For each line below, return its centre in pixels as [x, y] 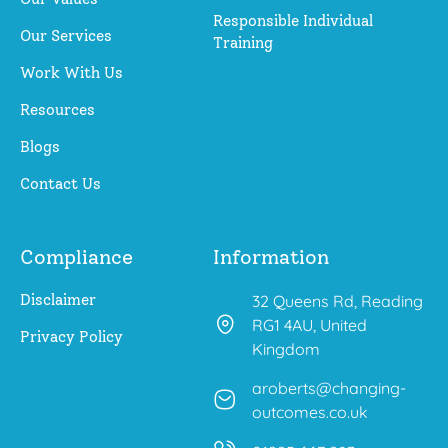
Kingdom [285, 349]
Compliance [76, 257]
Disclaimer [58, 300]
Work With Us [71, 73]
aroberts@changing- [328, 388]
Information [270, 257]
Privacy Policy [71, 337]
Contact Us [60, 184]
